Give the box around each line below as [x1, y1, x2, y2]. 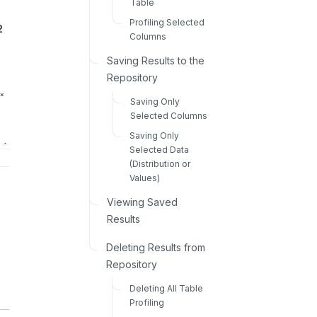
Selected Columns [129, 110, 207, 121]
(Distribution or [129, 158, 190, 169]
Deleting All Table [129, 282, 203, 294]
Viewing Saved [107, 195, 178, 208]
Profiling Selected [129, 16, 204, 28]
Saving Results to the [107, 54, 205, 67]
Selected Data [129, 144, 189, 155]
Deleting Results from [106, 241, 206, 253]
